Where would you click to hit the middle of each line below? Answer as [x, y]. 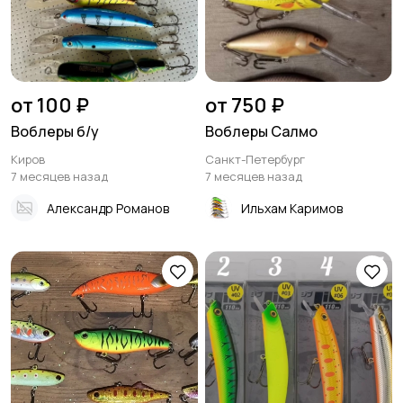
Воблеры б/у [55, 131]
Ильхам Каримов [292, 208]
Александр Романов [108, 208]
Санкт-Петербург [255, 159]
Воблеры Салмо [261, 131]
